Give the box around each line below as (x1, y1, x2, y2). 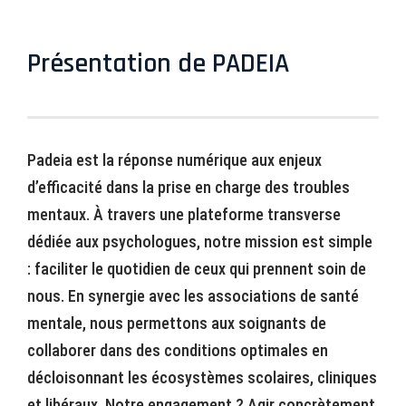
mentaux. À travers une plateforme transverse (27, 204, 341, 224)
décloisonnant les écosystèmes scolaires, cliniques (27, 367, 377, 387)
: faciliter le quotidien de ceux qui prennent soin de (27, 258, 366, 278)
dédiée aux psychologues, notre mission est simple (27, 231, 372, 251)
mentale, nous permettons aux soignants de (27, 313, 326, 333)
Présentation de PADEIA (27, 45, 289, 81)
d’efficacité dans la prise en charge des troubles (27, 177, 350, 197)
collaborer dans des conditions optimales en (27, 340, 328, 360)
